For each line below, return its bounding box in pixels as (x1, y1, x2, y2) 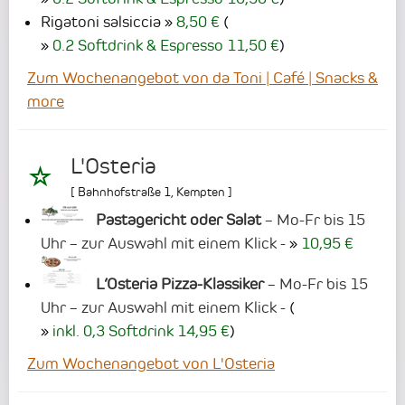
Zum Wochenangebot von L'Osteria (27, 354, 275, 373)
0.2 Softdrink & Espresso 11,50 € (52, 36, 279, 55)
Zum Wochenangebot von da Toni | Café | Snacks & (27, 69, 378, 88)
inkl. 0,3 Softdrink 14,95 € (52, 322, 230, 341)
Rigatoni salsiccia (41, 13, 161, 32)
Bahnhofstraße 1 (78, 184, 171, 200)
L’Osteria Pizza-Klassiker (95, 275, 264, 294)
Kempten (176, 184, 225, 200)
